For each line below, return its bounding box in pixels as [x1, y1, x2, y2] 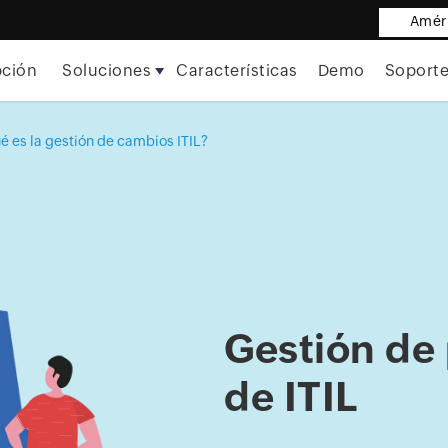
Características [176, 61, 298, 80]
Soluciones [62, 61, 152, 80]
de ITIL [224, 373, 359, 420]
